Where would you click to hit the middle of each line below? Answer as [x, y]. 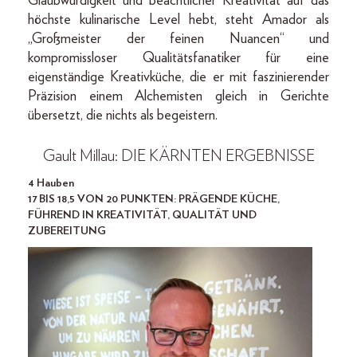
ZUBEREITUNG [67, 231]
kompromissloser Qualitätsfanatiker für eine [178, 59]
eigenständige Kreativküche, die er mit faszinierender [178, 78]
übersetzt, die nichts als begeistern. [123, 116]
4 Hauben [51, 184]
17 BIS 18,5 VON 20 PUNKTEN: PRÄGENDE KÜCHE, [154, 200]
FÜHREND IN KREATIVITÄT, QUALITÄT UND [142, 216]
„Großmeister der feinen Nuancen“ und [178, 39]
